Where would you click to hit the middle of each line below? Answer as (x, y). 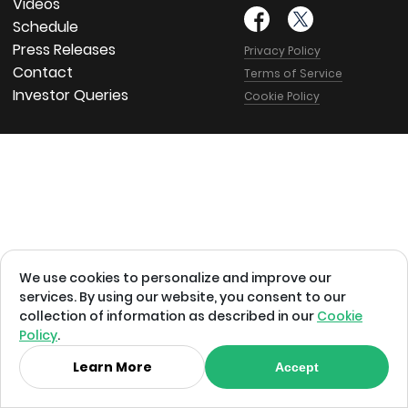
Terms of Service (293, 73)
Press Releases (64, 49)
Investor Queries (71, 95)
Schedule (46, 26)
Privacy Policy (282, 50)
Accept (297, 367)
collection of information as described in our (168, 316)
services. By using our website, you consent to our (183, 297)
